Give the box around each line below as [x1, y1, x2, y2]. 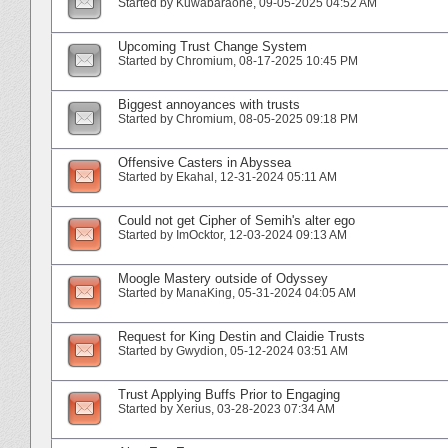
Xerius [176, 401, 211, 416]
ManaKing [176, 285, 232, 300]
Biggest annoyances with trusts [118, 96, 300, 112]
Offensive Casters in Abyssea [118, 154, 291, 170]
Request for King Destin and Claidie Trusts [118, 328, 365, 344]
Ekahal [176, 169, 214, 184]
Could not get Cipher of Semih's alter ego [118, 212, 355, 228]
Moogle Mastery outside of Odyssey [118, 270, 328, 286]
